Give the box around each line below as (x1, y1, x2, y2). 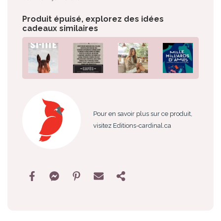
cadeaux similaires (22, 23, 98, 33)
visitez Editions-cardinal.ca (93, 122, 171, 130)
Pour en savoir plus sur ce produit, (93, 110, 192, 118)
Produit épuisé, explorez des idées (22, 14, 164, 24)
